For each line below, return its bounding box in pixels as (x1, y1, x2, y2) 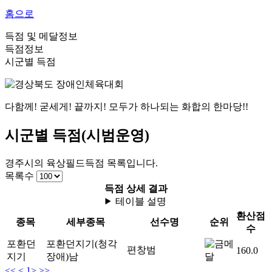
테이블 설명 (115, 195, 167, 206)
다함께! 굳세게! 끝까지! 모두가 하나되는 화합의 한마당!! (5, 101, 248, 112)
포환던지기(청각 (46, 238, 117, 249)
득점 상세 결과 (104, 183, 168, 194)
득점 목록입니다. (85, 157, 158, 168)
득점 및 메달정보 (5, 30, 78, 41)
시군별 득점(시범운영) (5, 127, 149, 143)
